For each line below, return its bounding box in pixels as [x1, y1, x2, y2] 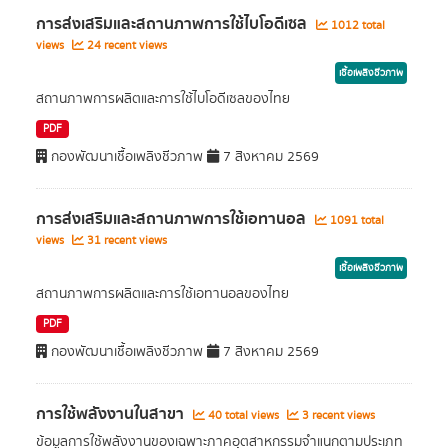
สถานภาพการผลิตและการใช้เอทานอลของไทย [36, 284, 289, 304]
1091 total [327, 212, 384, 229]
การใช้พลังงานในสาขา [36, 401, 188, 427]
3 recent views [299, 407, 375, 424]
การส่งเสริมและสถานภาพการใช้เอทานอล [36, 206, 310, 232]
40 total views [205, 407, 282, 424]
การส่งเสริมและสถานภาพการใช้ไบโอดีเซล [36, 11, 311, 37]
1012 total [328, 17, 385, 34]
